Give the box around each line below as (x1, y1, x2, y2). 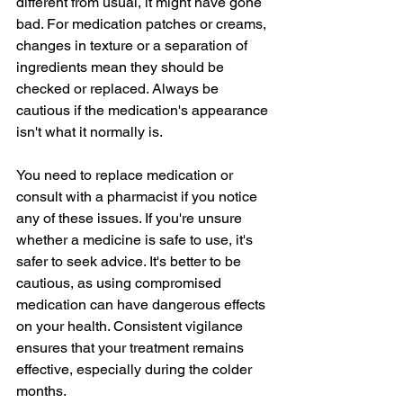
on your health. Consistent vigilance (16, 317, 246, 335)
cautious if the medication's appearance (16, 101, 272, 119)
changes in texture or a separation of (16, 36, 251, 54)
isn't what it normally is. (16, 122, 163, 140)
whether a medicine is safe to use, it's (16, 230, 256, 248)
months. (16, 381, 67, 399)
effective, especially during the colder (16, 360, 255, 378)
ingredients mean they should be (16, 58, 228, 76)
